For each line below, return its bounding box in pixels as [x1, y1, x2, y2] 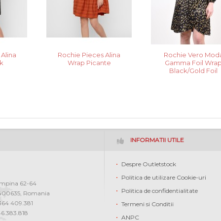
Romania [23, 189, 50, 197]
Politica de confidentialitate [121, 187, 198, 195]
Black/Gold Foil [169, 67, 218, 75]
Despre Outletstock [121, 160, 176, 168]
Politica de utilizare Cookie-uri [121, 174, 206, 182]
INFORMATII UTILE [130, 136, 184, 144]
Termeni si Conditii [121, 200, 174, 208]
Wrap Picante [67, 59, 111, 67]
